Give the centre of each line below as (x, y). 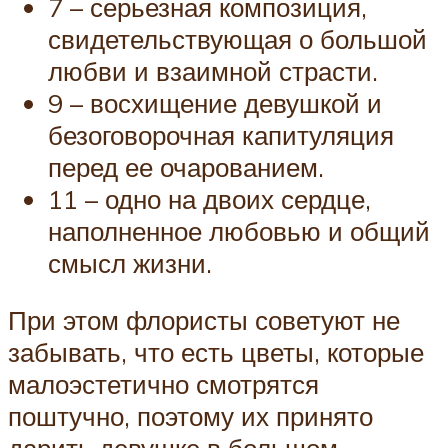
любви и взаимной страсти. (213, 70)
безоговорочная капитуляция (221, 134)
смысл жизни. (130, 262)
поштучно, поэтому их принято (190, 416)
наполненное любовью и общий (239, 230)
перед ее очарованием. (186, 166)
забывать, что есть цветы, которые (216, 352)
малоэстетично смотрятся (163, 384)
